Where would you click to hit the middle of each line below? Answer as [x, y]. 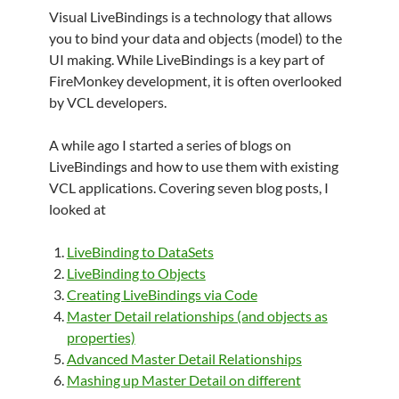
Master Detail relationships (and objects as [197, 316]
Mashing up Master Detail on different [183, 380]
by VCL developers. [107, 102]
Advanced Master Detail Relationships [184, 358]
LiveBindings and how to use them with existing [193, 166]
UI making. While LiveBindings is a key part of [186, 59]
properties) [101, 337]
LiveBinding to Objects [136, 273]
